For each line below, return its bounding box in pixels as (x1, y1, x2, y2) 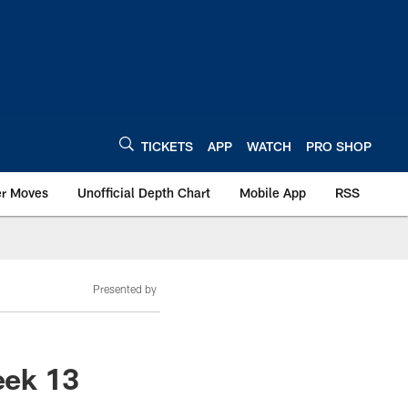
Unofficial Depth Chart (77, 185, 210, 200)
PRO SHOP (306, 138, 372, 154)
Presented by (93, 282, 157, 295)
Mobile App (240, 185, 306, 200)
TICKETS (141, 138, 193, 154)
